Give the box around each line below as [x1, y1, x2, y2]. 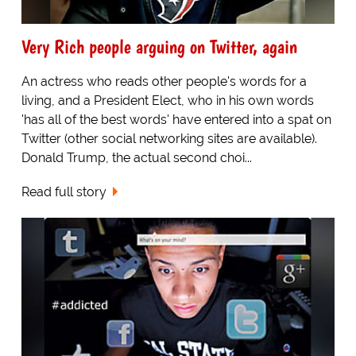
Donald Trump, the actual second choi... [21, 149, 252, 165]
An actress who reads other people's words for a [21, 73, 307, 89]
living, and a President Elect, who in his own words [21, 92, 314, 108]
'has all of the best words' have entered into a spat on [21, 111, 331, 127]
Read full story [21, 184, 106, 199]
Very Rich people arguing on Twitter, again [21, 34, 297, 58]
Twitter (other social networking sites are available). [21, 130, 317, 146]
